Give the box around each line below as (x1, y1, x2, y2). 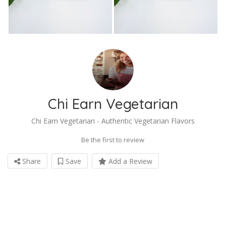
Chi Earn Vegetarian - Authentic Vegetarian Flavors (31, 116, 195, 126)
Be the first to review (81, 135, 144, 144)
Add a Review (106, 156, 152, 166)
